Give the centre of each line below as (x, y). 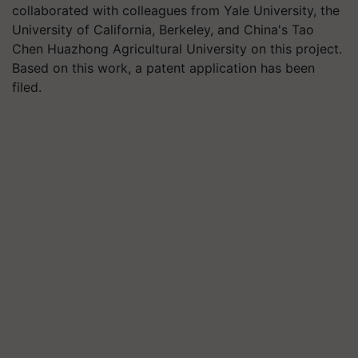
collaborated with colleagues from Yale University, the (176, 10)
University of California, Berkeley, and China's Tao (163, 30)
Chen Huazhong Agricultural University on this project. (177, 49)
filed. (27, 87)
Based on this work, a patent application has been (163, 68)
